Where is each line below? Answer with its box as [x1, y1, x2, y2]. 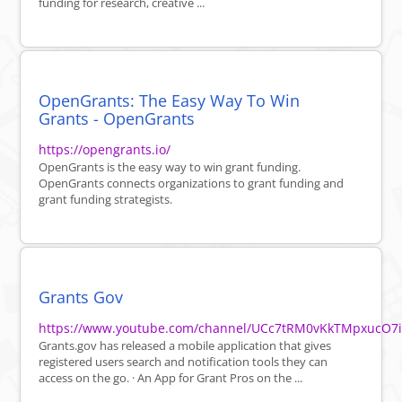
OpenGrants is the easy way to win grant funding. [39, 159, 301, 176]
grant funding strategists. [39, 191, 173, 208]
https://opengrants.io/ [39, 141, 171, 159]
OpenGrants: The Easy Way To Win [39, 90, 301, 112]
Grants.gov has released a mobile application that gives [39, 337, 332, 354]
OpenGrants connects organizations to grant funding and [39, 175, 345, 192]
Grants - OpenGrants [39, 108, 196, 130]
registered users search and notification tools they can [39, 354, 328, 371]
